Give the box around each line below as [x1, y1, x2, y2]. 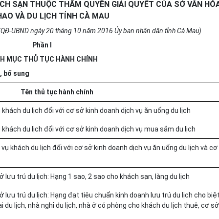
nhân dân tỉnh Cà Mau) [134, 27, 201, 35]
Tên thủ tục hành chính [20, 88, 93, 96]
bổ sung [3, 69, 29, 77]
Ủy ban [114, 27, 134, 35]
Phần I [32, 41, 52, 49]
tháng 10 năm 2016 [54, 27, 114, 35]
